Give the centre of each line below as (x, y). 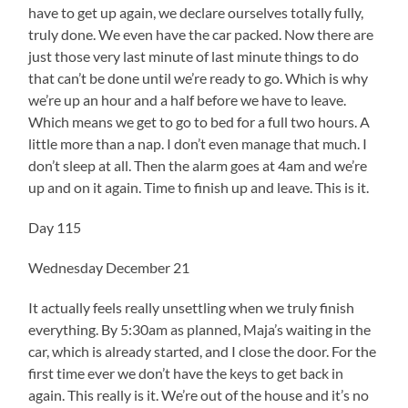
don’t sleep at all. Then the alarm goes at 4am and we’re (198, 165)
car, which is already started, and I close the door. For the (203, 351)
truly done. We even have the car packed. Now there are (201, 34)
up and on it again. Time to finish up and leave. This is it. (199, 187)
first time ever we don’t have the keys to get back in (186, 372)
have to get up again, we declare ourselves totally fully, (196, 12)
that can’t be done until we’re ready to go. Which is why (199, 77)
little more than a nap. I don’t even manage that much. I (198, 143)
